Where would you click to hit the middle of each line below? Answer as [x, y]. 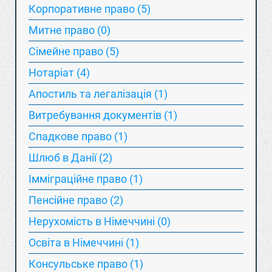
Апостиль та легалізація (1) [98, 94]
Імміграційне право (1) [86, 179]
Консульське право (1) [86, 264]
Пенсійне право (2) [76, 200]
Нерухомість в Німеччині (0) [100, 221]
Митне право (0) [70, 30]
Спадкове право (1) [78, 136]
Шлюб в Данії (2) [70, 158]
